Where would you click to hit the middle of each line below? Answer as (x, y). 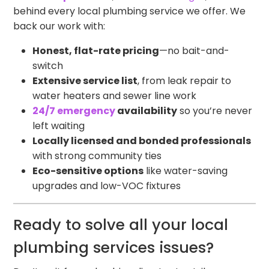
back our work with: (59, 26)
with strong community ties (97, 156)
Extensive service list (85, 81)
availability (147, 111)
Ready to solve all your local (121, 225)
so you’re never (215, 111)
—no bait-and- (195, 51)
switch (48, 66)
